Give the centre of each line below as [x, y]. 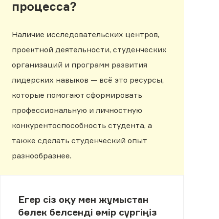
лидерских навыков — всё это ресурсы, [88, 80]
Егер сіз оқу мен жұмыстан [83, 200]
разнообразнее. [43, 156]
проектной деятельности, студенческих [89, 50]
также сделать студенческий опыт [79, 141]
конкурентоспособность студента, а [82, 126]
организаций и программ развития [79, 65]
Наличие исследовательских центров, [86, 35]
